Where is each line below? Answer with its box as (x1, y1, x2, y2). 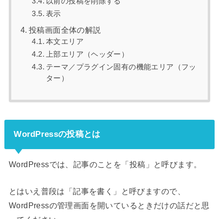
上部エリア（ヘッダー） (45, 50, 129, 59)
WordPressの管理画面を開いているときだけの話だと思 (8, 201, 210, 210)
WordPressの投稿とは (14, 129, 101, 139)
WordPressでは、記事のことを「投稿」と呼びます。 (8, 159, 202, 169)
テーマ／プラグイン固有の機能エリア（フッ (45, 63, 197, 71)
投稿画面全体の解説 (28, 26, 101, 35)
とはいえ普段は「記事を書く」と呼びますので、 (8, 187, 185, 196)
